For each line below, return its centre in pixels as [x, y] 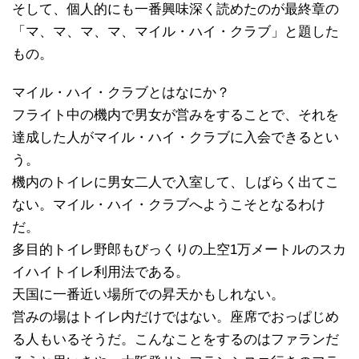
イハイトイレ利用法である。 [101, 272]
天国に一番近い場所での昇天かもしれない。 [148, 294]
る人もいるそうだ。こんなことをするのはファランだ [175, 339]
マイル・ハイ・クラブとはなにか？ [121, 92]
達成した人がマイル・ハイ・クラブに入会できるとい [175, 137]
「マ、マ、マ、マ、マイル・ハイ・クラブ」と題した [175, 31]
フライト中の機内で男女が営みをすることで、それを [175, 115]
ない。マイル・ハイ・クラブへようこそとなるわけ [169, 204]
